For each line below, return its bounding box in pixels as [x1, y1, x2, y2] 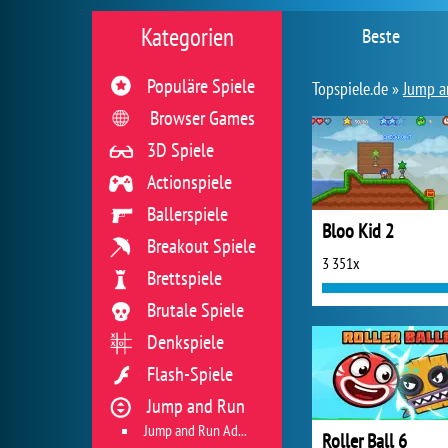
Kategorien [140, 21, 234, 53]
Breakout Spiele [147, 233, 256, 259]
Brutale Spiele [147, 297, 244, 323]
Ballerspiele [147, 201, 228, 227]
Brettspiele [147, 265, 222, 291]
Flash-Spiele [147, 361, 233, 387]
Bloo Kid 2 [322, 218, 394, 244]
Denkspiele [147, 329, 224, 355]
